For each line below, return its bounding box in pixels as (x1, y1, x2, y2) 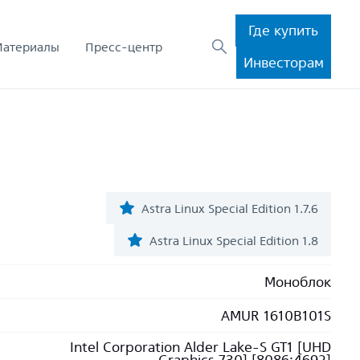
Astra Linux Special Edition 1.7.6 (141, 201, 318, 215)
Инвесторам (243, 55, 324, 70)
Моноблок (264, 273, 331, 289)
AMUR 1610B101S (221, 307, 331, 323)
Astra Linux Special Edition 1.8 (149, 233, 318, 247)
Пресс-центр (85, 39, 162, 54)
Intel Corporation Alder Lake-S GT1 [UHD (70, 339, 331, 354)
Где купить (248, 22, 318, 38)
